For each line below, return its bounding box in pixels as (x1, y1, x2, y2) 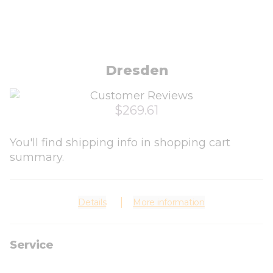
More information (133, 197, 205, 208)
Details (78, 197, 107, 208)
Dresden (105, 62, 168, 79)
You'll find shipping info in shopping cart (10, 136, 230, 149)
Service (10, 238, 54, 252)
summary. (10, 151, 64, 164)
